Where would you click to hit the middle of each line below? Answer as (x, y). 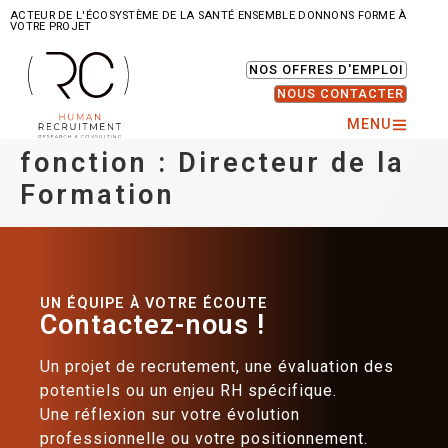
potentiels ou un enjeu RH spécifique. (188, 390)
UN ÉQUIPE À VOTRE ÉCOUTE (154, 304)
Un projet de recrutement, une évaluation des (217, 366)
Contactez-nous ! (152, 325)
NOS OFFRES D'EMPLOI (326, 70)
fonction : (99, 163)
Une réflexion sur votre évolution (170, 414)
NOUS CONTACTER (340, 94)
